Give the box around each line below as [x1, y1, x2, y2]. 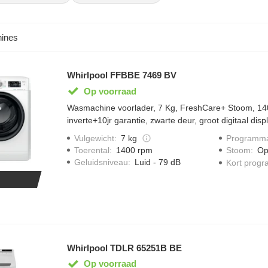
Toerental [74, 145, 109, 156]
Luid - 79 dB [134, 157, 181, 167]
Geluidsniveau [74, 157, 128, 167]
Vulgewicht [74, 133, 114, 143]
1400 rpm [115, 145, 153, 156]
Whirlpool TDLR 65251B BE [66, 242, 182, 253]
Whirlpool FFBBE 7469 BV [66, 70, 176, 80]
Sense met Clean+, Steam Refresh [66, 128, 199, 138]
